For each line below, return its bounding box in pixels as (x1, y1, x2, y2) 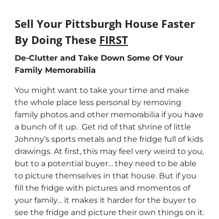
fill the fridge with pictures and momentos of (15, 183, 190, 193)
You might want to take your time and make (15, 86, 189, 95)
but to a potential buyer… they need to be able (15, 159, 197, 169)
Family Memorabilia (15, 66, 96, 75)
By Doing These (15, 32, 99, 48)
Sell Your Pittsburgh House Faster (15, 16, 195, 32)
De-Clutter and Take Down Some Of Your (15, 53, 183, 63)
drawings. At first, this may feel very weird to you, (15, 147, 204, 156)
